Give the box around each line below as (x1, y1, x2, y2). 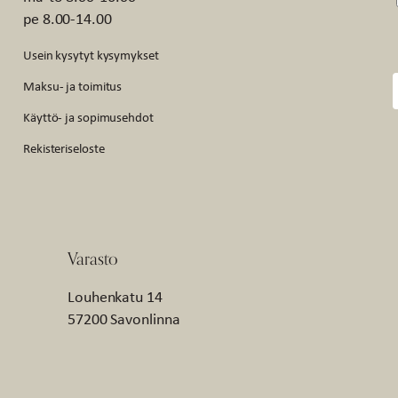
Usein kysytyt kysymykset (23, 44, 159, 64)
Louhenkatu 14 (68, 285, 163, 307)
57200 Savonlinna (68, 307, 180, 330)
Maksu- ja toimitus (23, 76, 123, 95)
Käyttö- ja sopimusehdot (23, 107, 154, 126)
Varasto (68, 247, 119, 268)
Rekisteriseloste (23, 138, 105, 157)
